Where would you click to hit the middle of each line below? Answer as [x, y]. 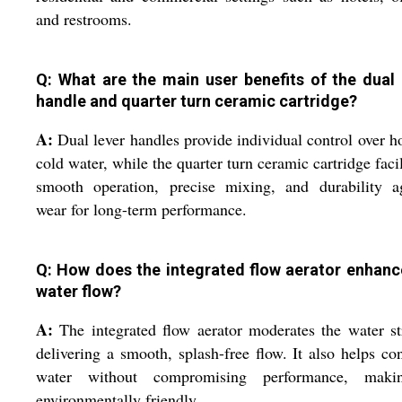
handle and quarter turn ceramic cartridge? [197, 101]
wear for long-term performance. [141, 210]
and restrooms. [84, 19]
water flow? [79, 292]
